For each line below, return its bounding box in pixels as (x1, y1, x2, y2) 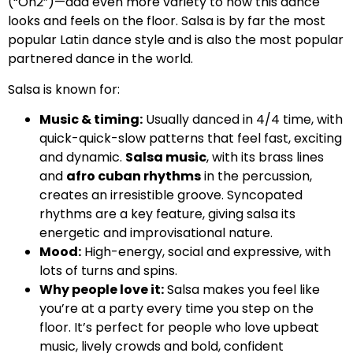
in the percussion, (201, 167, 312, 186)
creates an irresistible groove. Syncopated (39, 186, 303, 205)
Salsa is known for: (8, 80, 120, 98)
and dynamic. (39, 148, 125, 167)
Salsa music (125, 148, 206, 167)
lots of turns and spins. (39, 262, 177, 281)
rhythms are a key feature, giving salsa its (39, 205, 295, 224)
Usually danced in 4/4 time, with (143, 110, 343, 129)
